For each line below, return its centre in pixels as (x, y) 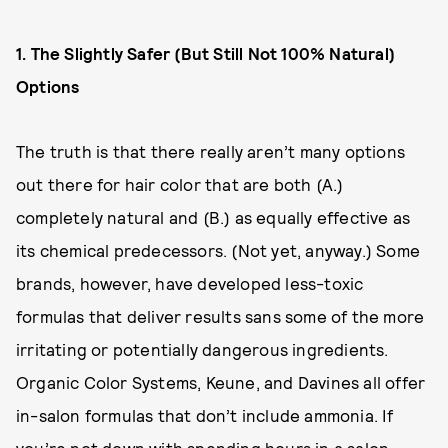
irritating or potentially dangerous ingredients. (202, 349)
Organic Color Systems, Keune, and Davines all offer (221, 382)
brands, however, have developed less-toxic (190, 283)
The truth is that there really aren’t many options (211, 151)
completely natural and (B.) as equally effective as (213, 217)
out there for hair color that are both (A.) (180, 184)
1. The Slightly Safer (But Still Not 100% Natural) (206, 53)
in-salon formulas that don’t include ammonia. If (205, 415)
